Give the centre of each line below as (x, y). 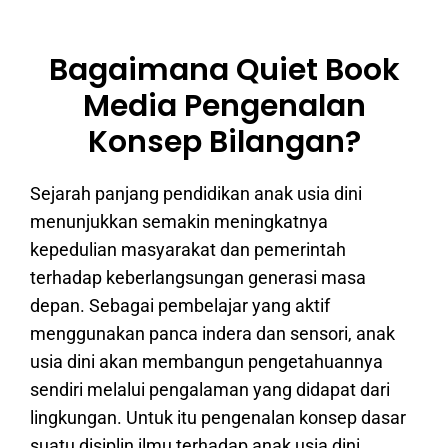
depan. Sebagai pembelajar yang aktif (180, 306)
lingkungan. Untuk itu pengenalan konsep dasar (218, 418)
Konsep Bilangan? (224, 142)
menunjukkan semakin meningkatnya (179, 222)
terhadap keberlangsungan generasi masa (198, 278)
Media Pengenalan (224, 106)
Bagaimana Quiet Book (224, 70)
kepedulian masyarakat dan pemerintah (188, 250)
